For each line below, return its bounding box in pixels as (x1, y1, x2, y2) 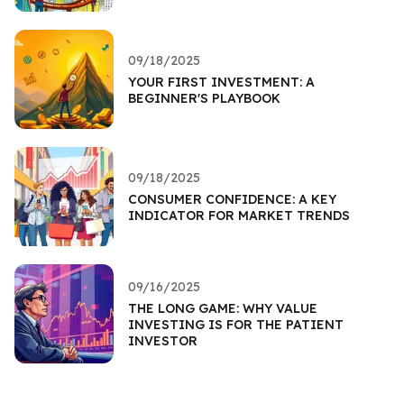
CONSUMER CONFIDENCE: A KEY (128, 190, 336, 207)
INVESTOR (128, 332, 197, 349)
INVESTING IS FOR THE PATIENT (128, 316, 344, 333)
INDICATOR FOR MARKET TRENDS (128, 207, 350, 224)
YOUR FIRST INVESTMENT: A (128, 73, 315, 90)
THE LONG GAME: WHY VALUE (128, 299, 317, 317)
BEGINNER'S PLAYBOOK (128, 89, 280, 106)
